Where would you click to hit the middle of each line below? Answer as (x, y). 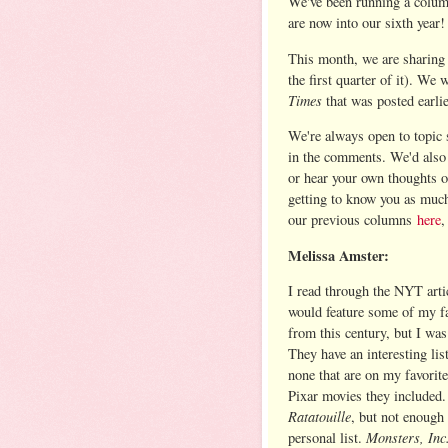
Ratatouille (319, 416)
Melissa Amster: (338, 255)
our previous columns (352, 220)
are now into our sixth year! (366, 23)
